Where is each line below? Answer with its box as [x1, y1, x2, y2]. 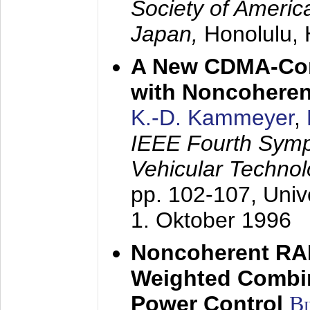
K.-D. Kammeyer [131, 105, 294, 130]
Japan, [131, 21, 204, 46]
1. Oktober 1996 [131, 208, 291, 232]
